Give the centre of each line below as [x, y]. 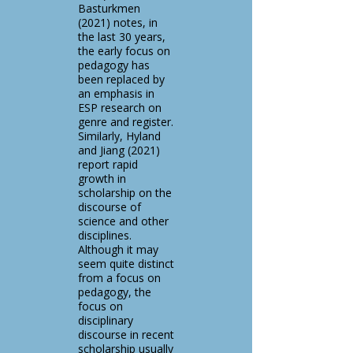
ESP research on [120, 108]
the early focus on [124, 51]
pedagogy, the [115, 292]
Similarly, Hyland [119, 136]
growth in [102, 178]
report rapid [108, 164]
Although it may [118, 249]
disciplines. [105, 235]
